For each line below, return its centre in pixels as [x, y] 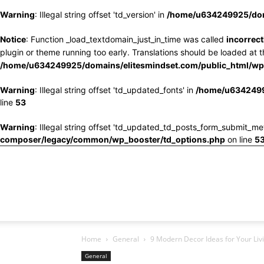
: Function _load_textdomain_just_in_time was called [126, 39]
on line [240, 139]
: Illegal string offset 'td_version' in [101, 14]
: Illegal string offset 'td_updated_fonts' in [115, 90]
